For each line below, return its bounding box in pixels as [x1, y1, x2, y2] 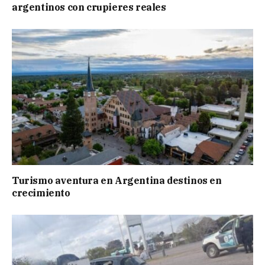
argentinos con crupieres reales [12, 1, 166, 14]
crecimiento [12, 186, 70, 199]
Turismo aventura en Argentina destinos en [12, 174, 222, 186]
